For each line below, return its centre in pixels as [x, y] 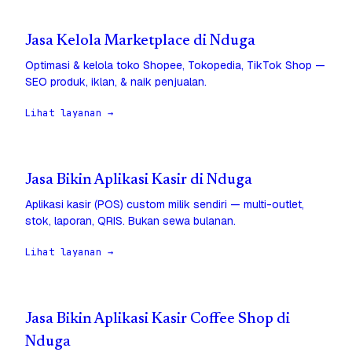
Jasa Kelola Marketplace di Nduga [140, 42]
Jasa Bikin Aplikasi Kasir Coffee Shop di [158, 320]
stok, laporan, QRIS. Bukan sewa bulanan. [130, 221]
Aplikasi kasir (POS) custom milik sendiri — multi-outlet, [165, 205]
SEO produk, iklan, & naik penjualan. [116, 82]
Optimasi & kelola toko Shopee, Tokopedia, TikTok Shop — [175, 66]
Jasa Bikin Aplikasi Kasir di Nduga [139, 181]
